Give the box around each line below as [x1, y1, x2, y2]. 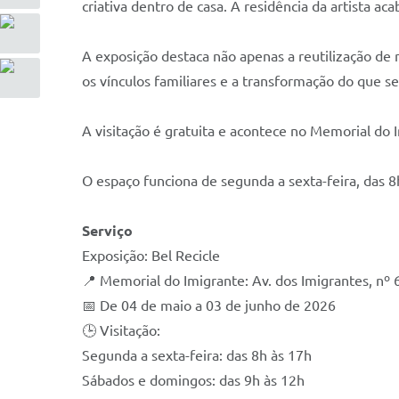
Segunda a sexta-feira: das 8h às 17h [82, 347, 312, 363]
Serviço [82, 223, 133, 239]
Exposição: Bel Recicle [82, 248, 220, 264]
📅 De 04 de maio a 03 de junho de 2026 [82, 297, 336, 313]
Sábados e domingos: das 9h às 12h [82, 372, 305, 388]
